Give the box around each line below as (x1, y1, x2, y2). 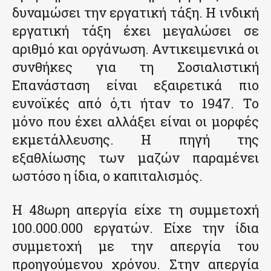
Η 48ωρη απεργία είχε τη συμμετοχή (12, 201, 259, 219)
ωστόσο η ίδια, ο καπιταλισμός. (12, 167, 203, 185)
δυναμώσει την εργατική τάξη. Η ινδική (12, 4, 259, 22)
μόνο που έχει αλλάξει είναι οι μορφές (12, 113, 259, 131)
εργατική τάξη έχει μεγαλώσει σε (12, 22, 259, 40)
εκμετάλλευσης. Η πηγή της (12, 131, 259, 149)
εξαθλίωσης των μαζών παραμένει (12, 149, 259, 167)
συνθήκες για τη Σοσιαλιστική (12, 58, 259, 76)
